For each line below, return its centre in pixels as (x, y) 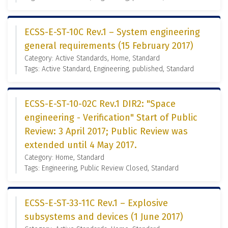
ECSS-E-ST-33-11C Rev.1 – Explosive (96, 203)
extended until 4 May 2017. (81, 145)
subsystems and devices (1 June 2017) (104, 217)
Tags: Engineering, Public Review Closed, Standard (102, 168)
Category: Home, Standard (64, 158)
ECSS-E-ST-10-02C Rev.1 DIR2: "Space (100, 104)
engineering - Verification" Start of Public (111, 118)
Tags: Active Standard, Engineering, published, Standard (109, 69)
